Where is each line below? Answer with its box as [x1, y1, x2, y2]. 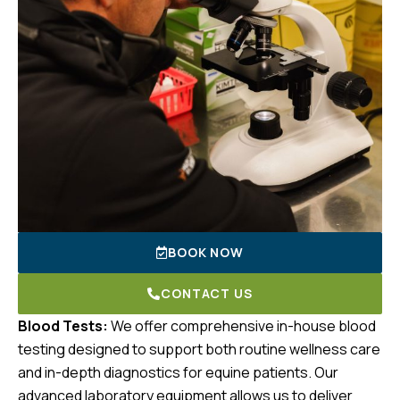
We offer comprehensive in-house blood [108, 315, 376, 336]
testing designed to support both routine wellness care [18, 338, 380, 359]
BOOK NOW [168, 243, 244, 261]
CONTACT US [161, 284, 253, 302]
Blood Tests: [18, 315, 108, 336]
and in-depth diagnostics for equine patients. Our [18, 362, 338, 382]
